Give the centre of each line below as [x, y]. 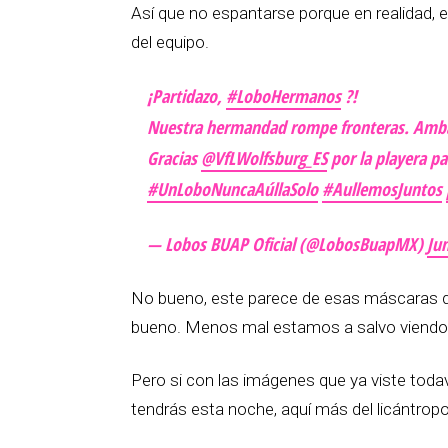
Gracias [174, 158]
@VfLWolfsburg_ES [264, 158]
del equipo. [170, 42]
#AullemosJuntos [382, 189]
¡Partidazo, [186, 96]
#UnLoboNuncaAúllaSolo [232, 189]
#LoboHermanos [283, 96]
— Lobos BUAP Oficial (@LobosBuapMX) [287, 244]
